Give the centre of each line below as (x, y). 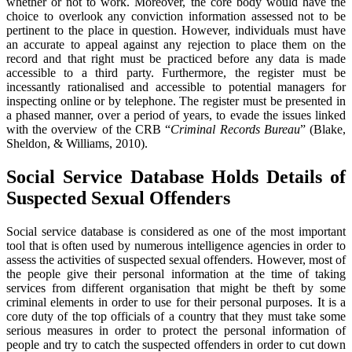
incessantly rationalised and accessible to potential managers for (176, 86)
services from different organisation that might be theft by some (176, 288)
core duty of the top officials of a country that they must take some (176, 316)
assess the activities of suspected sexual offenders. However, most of (176, 259)
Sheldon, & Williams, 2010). (77, 143)
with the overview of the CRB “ (89, 129)
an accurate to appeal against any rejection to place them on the (176, 44)
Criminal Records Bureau (235, 129)
